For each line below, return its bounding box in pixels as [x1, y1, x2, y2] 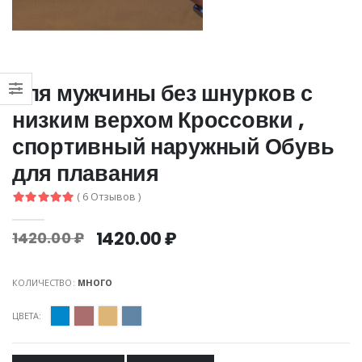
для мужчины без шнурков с [12, 78, 313, 108]
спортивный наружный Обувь [12, 131, 335, 162]
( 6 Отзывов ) [77, 190, 141, 204]
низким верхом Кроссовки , [12, 104, 305, 135]
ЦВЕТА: [12, 309, 42, 322]
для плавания [12, 158, 159, 188]
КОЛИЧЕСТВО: [12, 276, 78, 289]
